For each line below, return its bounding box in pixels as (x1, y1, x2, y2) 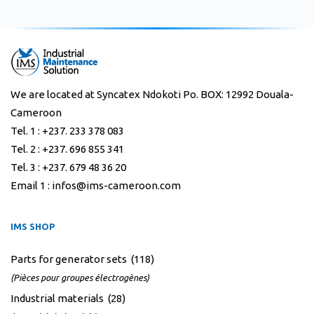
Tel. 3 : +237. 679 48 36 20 (11, 161, 126, 174)
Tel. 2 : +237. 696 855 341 (11, 143, 124, 156)
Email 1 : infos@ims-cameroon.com (11, 179, 181, 192)
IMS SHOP (11, 221, 55, 232)
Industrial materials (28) (11, 292, 125, 305)
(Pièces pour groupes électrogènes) (11, 273, 149, 283)
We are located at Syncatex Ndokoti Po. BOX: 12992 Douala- (11, 88, 294, 101)
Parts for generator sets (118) (11, 253, 154, 266)
